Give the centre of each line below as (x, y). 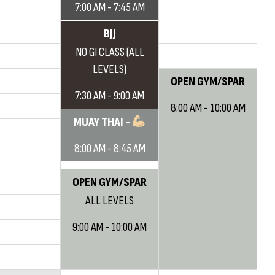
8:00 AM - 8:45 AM (110, 149)
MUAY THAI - (103, 122)
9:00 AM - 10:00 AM (110, 227)
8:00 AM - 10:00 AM (208, 108)
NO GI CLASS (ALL (110, 52)
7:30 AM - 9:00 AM (110, 96)
